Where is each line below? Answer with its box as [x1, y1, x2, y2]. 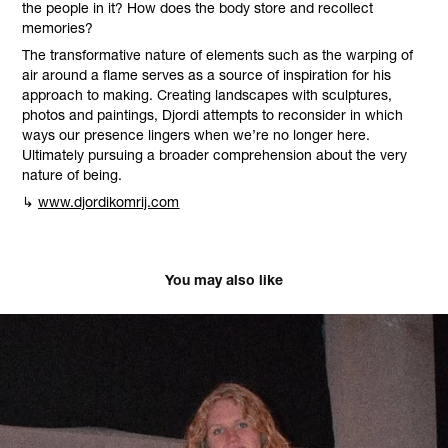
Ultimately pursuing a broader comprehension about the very [22, 145, 408, 164]
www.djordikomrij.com [38, 192, 180, 211]
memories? [22, 18, 98, 37]
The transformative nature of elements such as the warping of [22, 45, 414, 64]
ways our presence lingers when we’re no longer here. [22, 125, 371, 144]
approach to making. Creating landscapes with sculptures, [22, 85, 393, 104]
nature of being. [22, 165, 123, 184]
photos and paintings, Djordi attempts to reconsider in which [22, 105, 404, 124]
